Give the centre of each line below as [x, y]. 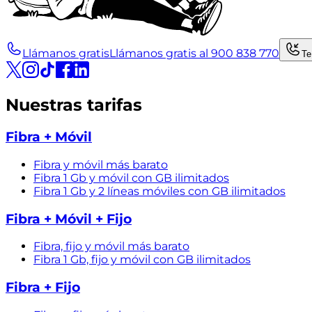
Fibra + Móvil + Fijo [69, 219]
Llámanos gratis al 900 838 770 [194, 54]
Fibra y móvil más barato [101, 164]
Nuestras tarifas [74, 105]
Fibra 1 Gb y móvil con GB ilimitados [131, 178]
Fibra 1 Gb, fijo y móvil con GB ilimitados [142, 260]
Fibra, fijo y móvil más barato [111, 247]
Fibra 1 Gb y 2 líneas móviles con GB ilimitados [159, 191]
